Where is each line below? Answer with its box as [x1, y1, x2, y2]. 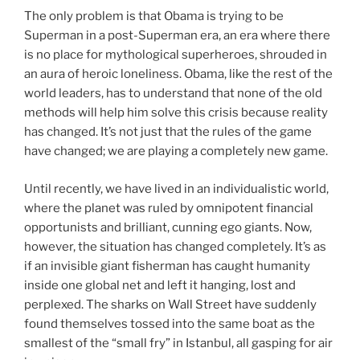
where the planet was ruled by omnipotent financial [24, 200, 313, 215]
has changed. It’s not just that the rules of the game [24, 125, 312, 140]
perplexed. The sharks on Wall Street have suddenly [24, 297, 317, 312]
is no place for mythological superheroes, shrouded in [24, 47, 327, 63]
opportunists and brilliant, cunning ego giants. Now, [24, 219, 312, 235]
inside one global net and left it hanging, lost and [24, 277, 296, 292]
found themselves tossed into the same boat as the [24, 316, 315, 331]
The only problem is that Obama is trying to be [24, 9, 284, 24]
